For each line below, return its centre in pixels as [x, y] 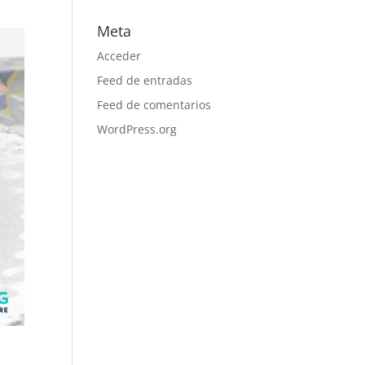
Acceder [119, 56]
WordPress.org [137, 129]
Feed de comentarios [154, 105]
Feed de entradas [145, 80]
